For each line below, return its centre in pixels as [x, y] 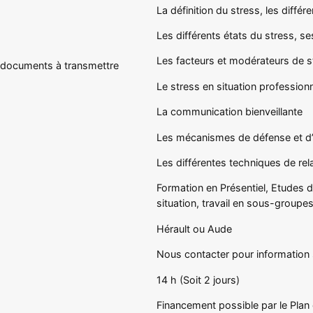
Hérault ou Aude [194, 228]
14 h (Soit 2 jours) [198, 279]
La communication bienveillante [230, 112]
